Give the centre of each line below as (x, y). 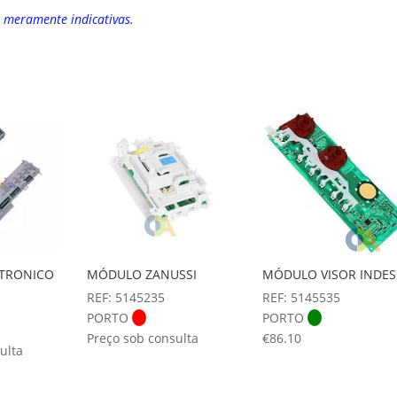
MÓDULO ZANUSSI (142, 275)
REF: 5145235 (126, 298)
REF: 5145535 (301, 298)
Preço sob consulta (143, 339)
